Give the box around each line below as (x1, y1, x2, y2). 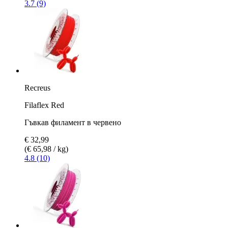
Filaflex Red (24, 100, 64, 109)
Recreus (24, 83, 50, 92)
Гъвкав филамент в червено (24, 118, 121, 127)
